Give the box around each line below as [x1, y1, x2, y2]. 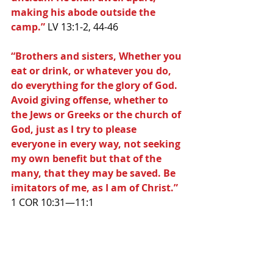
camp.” [11, 20, 45, 34]
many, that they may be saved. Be [11, 166, 178, 180]
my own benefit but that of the [11, 152, 164, 165]
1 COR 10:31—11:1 [11, 196, 96, 209]
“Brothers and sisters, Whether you [11, 49, 184, 63]
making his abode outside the [11, 5, 158, 19]
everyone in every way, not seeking [11, 137, 183, 151]
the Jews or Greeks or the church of [11, 108, 183, 121]
